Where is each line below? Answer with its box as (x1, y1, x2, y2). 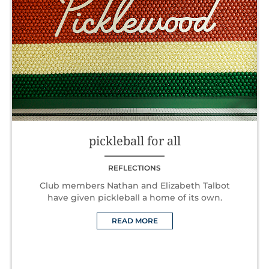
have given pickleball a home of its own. (47, 192, 222, 203)
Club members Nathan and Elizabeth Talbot (39, 180, 230, 191)
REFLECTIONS (108, 163, 161, 172)
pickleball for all (88, 132, 181, 149)
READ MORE (111, 216, 158, 225)
